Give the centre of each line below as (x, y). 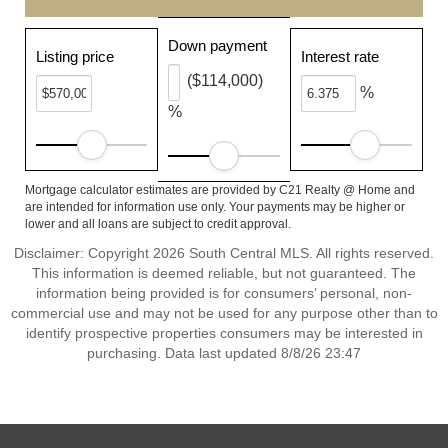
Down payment (218, 45)
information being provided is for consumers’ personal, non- (224, 293)
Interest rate (339, 56)
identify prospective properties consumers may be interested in (224, 333)
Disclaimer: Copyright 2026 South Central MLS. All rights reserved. (224, 253)
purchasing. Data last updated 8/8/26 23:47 (224, 353)
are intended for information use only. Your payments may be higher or (215, 207)
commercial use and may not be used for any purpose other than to (224, 313)
